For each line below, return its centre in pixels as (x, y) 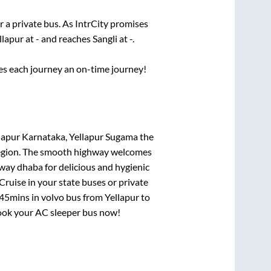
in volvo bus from (67, 197)
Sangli (105, 38)
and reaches (66, 38)
